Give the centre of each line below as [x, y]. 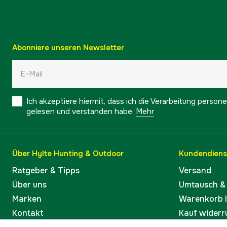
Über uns [29, 185]
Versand [195, 171]
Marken [27, 199]
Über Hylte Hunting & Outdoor [68, 154]
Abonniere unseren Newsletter [68, 48]
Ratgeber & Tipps [46, 171]
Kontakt [28, 213]
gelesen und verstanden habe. [80, 111]
